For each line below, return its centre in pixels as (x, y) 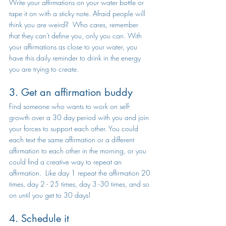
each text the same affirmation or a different (73, 139)
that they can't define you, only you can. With (76, 36)
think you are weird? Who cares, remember (75, 24)
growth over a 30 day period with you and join (80, 117)
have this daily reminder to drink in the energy (76, 58)
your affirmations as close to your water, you (74, 47)
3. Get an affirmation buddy (71, 92)
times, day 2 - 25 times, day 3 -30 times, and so (80, 184)
